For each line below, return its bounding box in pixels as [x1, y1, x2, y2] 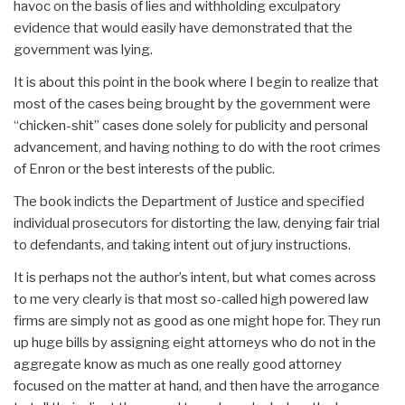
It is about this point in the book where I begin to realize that [14, 74, 379, 90]
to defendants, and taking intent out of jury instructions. [14, 237, 351, 253]
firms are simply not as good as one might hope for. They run [14, 313, 381, 329]
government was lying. [14, 42, 153, 58]
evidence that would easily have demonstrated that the [14, 20, 353, 36]
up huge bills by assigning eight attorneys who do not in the [14, 334, 376, 351]
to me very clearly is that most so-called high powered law [14, 291, 369, 307]
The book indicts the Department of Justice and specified [14, 193, 364, 210]
